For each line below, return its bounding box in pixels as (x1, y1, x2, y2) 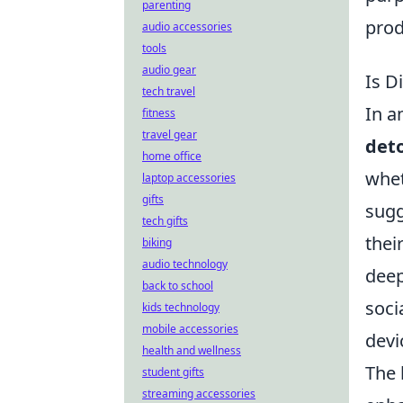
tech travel (142, 84, 195, 99)
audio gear (142, 62, 196, 77)
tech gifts (142, 213, 188, 228)
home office (142, 148, 201, 164)
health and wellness (142, 343, 241, 358)
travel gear (142, 127, 197, 142)
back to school (142, 278, 213, 293)
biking (142, 235, 172, 250)
